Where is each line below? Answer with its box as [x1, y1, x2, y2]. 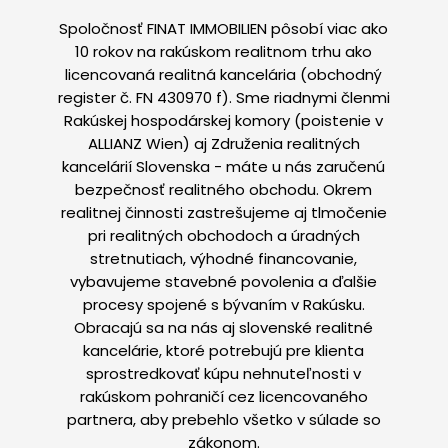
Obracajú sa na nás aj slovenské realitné [74, 317, 374, 338]
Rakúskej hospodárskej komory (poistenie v [64, 110, 384, 131]
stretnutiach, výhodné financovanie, [90, 248, 358, 269]
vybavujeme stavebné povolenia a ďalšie [70, 271, 378, 292]
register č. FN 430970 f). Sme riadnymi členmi [57, 87, 390, 108]
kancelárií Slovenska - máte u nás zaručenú [62, 156, 386, 177]
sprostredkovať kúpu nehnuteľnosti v [86, 363, 362, 384]
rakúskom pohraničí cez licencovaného [79, 386, 368, 407]
